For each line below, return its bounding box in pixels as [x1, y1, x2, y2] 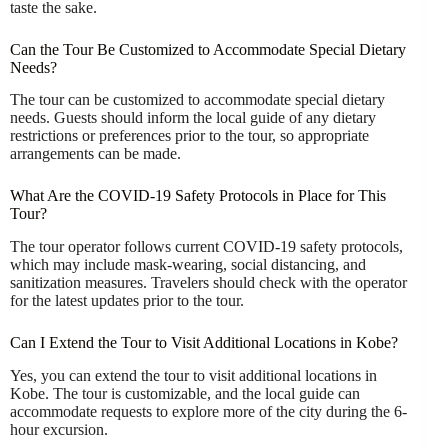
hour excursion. [10, 420, 108, 438]
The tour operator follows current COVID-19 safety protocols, [10, 238, 403, 256]
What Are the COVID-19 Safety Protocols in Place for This [10, 187, 386, 205]
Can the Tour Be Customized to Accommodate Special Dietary [10, 40, 406, 58]
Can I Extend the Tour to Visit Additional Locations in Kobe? [10, 334, 398, 352]
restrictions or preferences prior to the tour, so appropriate [10, 127, 369, 145]
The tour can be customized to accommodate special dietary [10, 91, 385, 109]
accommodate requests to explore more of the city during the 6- [10, 402, 407, 420]
